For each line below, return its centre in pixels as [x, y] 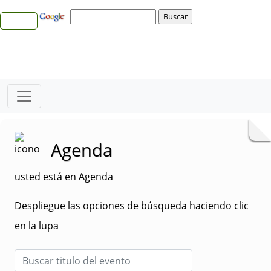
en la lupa [37, 226]
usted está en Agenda [64, 177]
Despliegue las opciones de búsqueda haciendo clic [132, 206]
